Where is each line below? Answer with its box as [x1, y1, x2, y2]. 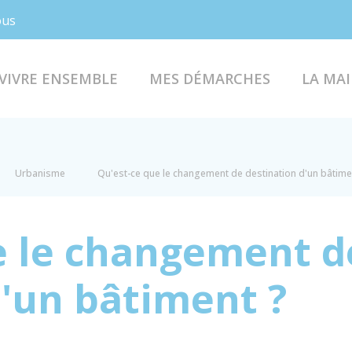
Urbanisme [15, 167, 65, 180]
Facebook [56, 10, 112, 27]
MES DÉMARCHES [148, 68, 270, 88]
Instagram [88, 10, 149, 27]
